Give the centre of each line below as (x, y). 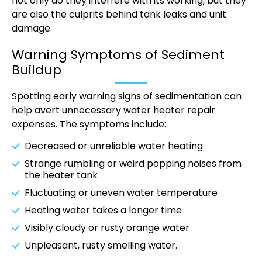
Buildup (37, 70)
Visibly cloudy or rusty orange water (108, 228)
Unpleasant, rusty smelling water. (101, 246)
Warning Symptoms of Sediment (118, 55)
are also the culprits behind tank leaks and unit (119, 15)
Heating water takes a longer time (104, 211)
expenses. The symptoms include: (89, 125)
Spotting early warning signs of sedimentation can (127, 96)
